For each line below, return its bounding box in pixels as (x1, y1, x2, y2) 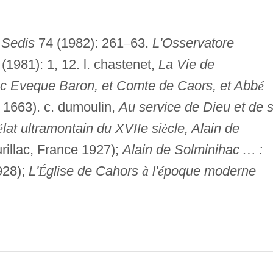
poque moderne (163, 163, 256, 179)
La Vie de (158, 56, 214, 72)
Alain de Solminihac (122, 141, 243, 157)
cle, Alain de (167, 120, 239, 136)
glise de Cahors (46, 163, 142, 179)
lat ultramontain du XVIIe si (2, 120, 161, 136)
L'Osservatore (152, 35, 234, 51)
